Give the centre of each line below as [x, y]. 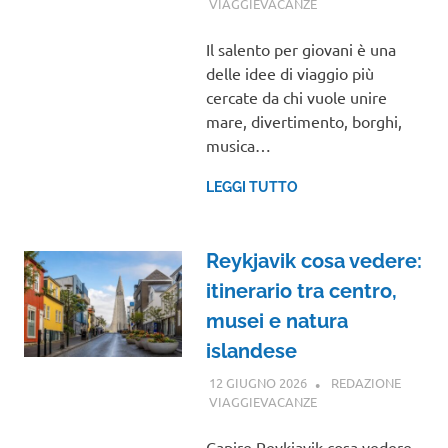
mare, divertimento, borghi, [303, 121]
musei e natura [276, 321]
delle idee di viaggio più [289, 73]
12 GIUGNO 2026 [257, 382]
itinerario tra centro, [301, 291]
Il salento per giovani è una [300, 49]
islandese [251, 351]
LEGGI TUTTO [251, 187]
